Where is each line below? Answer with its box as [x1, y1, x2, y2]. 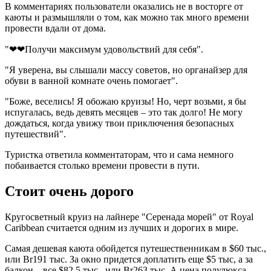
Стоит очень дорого [5, 183, 134, 199]
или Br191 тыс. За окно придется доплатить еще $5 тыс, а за [5, 253, 253, 264]
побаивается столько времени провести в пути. [5, 160, 200, 171]
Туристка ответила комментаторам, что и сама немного [5, 149, 233, 160]
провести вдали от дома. [5, 22, 106, 33]
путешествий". [5, 128, 66, 139]
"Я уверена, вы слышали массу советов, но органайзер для [5, 64, 247, 75]
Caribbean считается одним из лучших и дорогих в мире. [5, 222, 238, 233]
